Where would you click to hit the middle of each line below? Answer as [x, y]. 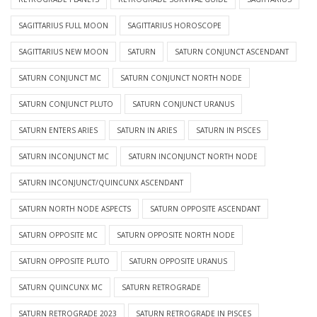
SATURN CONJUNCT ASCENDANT [232, 52]
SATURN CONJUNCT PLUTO [66, 104]
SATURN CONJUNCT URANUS [183, 104]
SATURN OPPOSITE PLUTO [64, 261]
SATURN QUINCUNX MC [60, 288]
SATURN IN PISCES [228, 131]
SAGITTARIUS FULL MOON [63, 26]
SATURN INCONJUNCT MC [64, 157]
